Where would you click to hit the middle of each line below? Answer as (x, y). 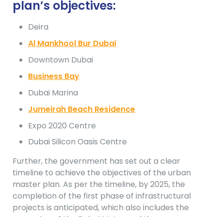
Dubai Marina (53, 93)
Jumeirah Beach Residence (82, 109)
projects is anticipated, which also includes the (101, 208)
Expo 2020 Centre (62, 126)
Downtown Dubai (61, 60)
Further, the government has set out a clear (96, 161)
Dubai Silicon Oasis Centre (77, 142)
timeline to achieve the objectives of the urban (102, 173)
